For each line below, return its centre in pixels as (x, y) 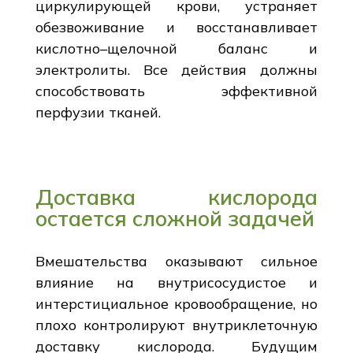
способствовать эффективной (176, 91)
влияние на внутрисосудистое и (176, 282)
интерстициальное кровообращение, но (176, 303)
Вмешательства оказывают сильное (176, 261)
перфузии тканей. (98, 112)
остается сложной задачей (175, 218)
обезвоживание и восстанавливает (176, 27)
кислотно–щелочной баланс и (176, 48)
